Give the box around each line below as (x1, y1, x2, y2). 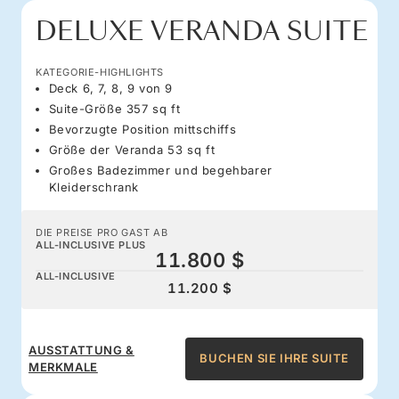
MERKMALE (28, 359, 98, 374)
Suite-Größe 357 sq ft (48, 101, 181, 116)
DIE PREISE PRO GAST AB (36, 225, 168, 239)
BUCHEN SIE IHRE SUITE (199, 351, 349, 366)
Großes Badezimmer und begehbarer (48, 162, 273, 177)
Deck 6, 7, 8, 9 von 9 (48, 80, 174, 95)
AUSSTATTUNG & (28, 342, 134, 357)
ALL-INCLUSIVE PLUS (36, 238, 146, 251)
